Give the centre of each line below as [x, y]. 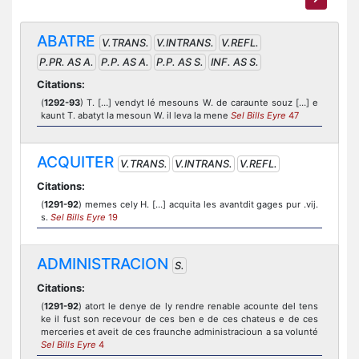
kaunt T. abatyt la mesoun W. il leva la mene [136, 115]
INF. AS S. [235, 62]
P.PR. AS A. [67, 62]
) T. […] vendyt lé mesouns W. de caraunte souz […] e [199, 103]
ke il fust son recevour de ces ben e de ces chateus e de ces [179, 319]
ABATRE [66, 41]
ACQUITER [75, 162]
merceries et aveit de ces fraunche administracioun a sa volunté [179, 332]
